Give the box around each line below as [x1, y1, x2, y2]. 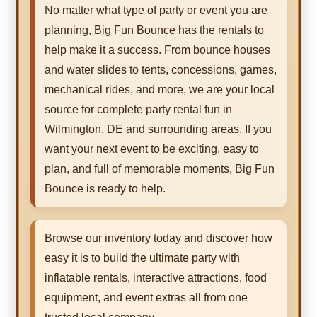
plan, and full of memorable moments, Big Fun [45, 163, 275, 175]
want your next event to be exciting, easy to [45, 143, 259, 156]
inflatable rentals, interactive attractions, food [45, 272, 267, 284]
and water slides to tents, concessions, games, [45, 64, 277, 76]
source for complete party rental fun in [45, 103, 232, 116]
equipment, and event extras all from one [45, 292, 248, 304]
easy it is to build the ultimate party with [45, 252, 240, 265]
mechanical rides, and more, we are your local [45, 83, 275, 96]
